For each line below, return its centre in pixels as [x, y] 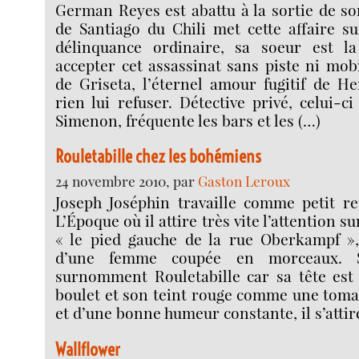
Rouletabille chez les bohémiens [159, 157]
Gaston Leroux [244, 181]
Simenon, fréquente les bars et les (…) [188, 120]
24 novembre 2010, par [127, 181]
